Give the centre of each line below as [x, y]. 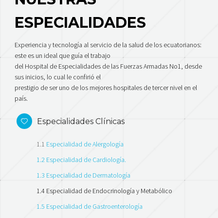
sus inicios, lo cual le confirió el [58, 77]
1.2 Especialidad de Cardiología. [81, 159]
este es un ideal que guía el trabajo [63, 55]
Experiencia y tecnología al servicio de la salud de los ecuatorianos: [108, 45]
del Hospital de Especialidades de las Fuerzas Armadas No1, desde [108, 66]
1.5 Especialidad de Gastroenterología [90, 206]
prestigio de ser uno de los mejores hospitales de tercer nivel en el [106, 87]
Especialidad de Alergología [85, 144]
